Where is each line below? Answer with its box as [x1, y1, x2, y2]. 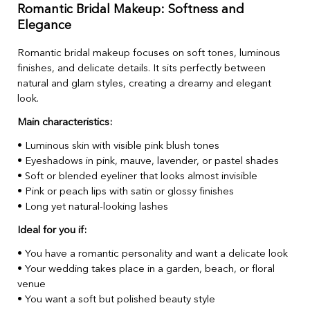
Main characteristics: [17, 117, 112, 128]
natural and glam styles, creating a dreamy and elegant [17, 78, 271, 89]
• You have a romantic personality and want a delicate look [17, 248, 288, 259]
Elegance [17, 19, 71, 32]
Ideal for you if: [17, 225, 86, 236]
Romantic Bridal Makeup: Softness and [17, 3, 244, 16]
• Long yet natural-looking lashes [17, 201, 168, 212]
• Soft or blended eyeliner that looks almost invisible [17, 171, 257, 182]
